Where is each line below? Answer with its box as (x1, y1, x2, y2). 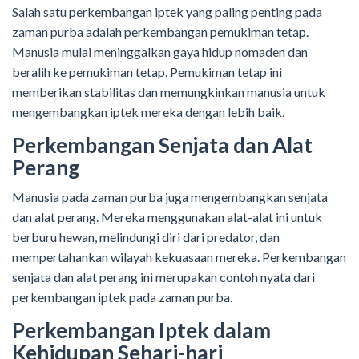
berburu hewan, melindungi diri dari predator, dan (12, 229, 280, 245)
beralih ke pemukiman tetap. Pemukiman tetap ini (12, 64, 282, 80)
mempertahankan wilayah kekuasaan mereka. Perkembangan (12, 249, 346, 265)
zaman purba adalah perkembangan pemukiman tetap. (12, 24, 309, 40)
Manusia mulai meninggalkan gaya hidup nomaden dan (12, 44, 308, 60)
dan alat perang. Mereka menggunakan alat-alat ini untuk (12, 209, 322, 225)
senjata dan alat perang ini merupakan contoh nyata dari (12, 269, 315, 285)
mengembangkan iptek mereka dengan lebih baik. (12, 104, 284, 120)
